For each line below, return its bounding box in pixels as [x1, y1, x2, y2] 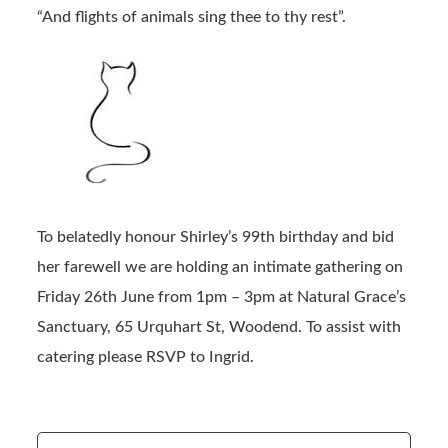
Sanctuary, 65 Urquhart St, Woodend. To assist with [37, 318, 402, 335]
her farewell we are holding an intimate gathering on [37, 258, 404, 275]
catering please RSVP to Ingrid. [37, 348, 255, 365]
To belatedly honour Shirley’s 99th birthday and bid [37, 228, 395, 245]
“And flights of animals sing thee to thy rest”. [37, 8, 347, 25]
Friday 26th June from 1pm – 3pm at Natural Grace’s [37, 288, 407, 305]
